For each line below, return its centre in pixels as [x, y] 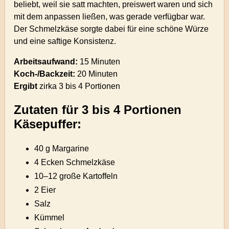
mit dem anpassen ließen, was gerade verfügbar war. [110, 17]
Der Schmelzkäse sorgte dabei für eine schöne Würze [111, 29]
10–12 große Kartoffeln [76, 176]
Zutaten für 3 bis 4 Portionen [98, 110]
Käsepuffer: [48, 124]
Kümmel [50, 218]
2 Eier [45, 190]
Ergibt [26, 86]
